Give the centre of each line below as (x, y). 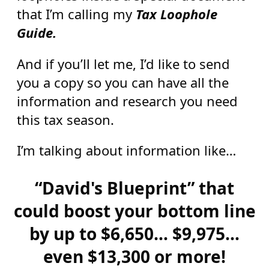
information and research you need (127, 101)
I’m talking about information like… (126, 150)
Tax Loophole (176, 14)
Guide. (36, 33)
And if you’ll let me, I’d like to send (123, 63)
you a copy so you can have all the (122, 82)
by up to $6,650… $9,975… (134, 234)
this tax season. (65, 119)
